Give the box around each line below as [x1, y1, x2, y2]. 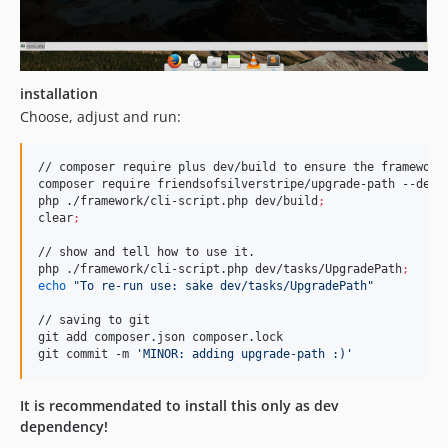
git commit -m [38, 346, 136, 361]
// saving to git [38, 312, 150, 327]
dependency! [20, 416, 108, 436]
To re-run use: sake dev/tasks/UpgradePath [80, 278, 367, 293]
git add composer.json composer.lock [38, 329, 283, 344]
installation [20, 83, 98, 103]
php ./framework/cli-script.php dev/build [38, 193, 318, 208]
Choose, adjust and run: [20, 106, 181, 126]
